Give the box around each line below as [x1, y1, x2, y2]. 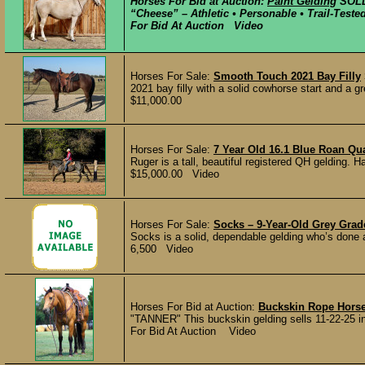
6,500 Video [130, 243, 193, 255]
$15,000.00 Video [130, 168, 219, 180]
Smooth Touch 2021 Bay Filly [213, 70, 361, 82]
